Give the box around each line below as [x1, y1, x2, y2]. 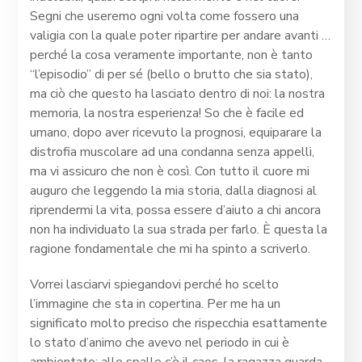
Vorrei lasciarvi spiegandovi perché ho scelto [30, 276, 280, 294]
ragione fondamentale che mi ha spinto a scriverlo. [30, 240, 311, 259]
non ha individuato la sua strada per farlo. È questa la [30, 221, 328, 239]
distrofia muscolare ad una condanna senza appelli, [30, 143, 315, 162]
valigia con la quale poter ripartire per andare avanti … [30, 27, 331, 45]
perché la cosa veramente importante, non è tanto [30, 46, 314, 65]
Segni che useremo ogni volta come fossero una [30, 7, 300, 26]
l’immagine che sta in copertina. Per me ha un [30, 295, 281, 314]
